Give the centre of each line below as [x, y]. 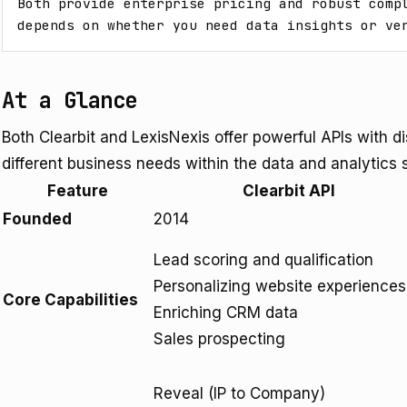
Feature [77, 191]
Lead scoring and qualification [263, 260]
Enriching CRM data [226, 313]
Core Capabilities [70, 300]
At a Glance [69, 100]
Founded [37, 219]
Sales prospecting [219, 339]
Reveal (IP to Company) [239, 393]
